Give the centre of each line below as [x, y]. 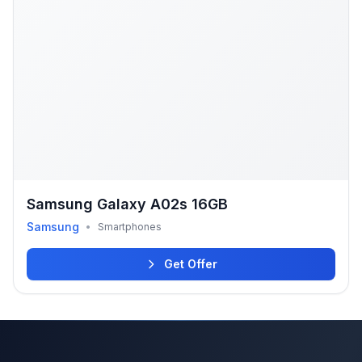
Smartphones [130, 227]
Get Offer [191, 264]
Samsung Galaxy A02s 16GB [127, 204]
